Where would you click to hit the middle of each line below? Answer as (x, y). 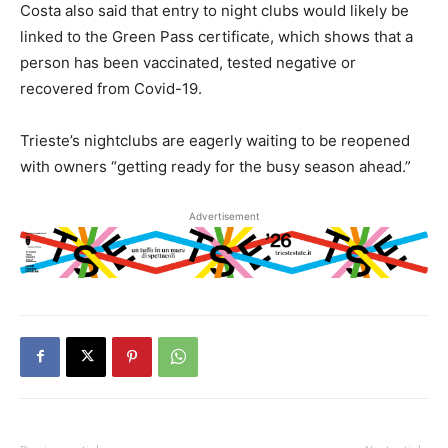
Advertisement (224, 216)
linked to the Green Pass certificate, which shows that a (216, 37)
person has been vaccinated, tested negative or (188, 63)
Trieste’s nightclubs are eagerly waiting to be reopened (215, 141)
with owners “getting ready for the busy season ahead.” (215, 167)
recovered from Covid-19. (111, 89)
